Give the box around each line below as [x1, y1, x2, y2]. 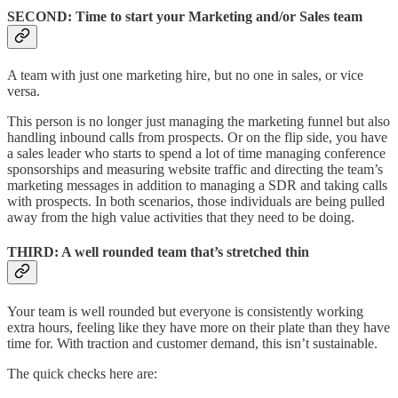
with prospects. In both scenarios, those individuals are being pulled [7, 194, 385, 210]
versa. [7, 84, 40, 99]
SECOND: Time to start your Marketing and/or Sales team [7, 8, 362, 24]
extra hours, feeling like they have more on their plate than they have [7, 319, 390, 335]
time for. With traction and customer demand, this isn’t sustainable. [7, 335, 378, 351]
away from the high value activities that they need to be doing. [7, 210, 354, 226]
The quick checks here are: [7, 365, 157, 381]
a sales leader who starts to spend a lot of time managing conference [7, 146, 386, 162]
